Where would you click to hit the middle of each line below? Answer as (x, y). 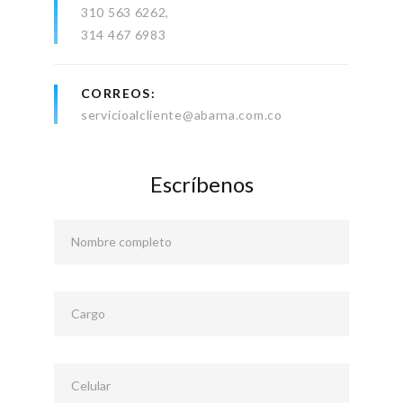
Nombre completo (121, 242)
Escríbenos (201, 184)
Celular (91, 386)
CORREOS (116, 94)
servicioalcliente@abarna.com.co (182, 115)
